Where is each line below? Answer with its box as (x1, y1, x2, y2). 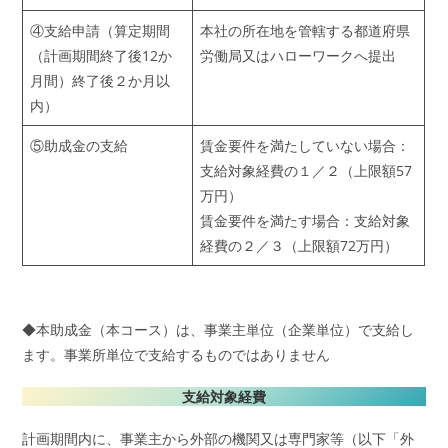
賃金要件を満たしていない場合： (200, 136, 411, 156)
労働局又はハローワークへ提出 (200, 46, 397, 66)
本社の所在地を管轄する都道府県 (200, 21, 411, 41)
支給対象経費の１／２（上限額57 (200, 161, 413, 181)
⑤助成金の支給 (30, 136, 129, 156)
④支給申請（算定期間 (30, 21, 171, 41)
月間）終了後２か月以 (30, 71, 171, 91)
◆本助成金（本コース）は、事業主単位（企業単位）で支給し (22, 319, 415, 339)
